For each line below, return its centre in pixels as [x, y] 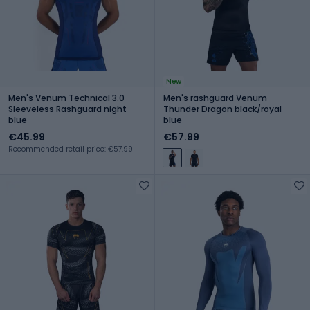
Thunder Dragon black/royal [222, 109]
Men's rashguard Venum [215, 98]
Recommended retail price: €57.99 [71, 149]
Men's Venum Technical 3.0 [66, 98]
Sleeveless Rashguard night [67, 109]
